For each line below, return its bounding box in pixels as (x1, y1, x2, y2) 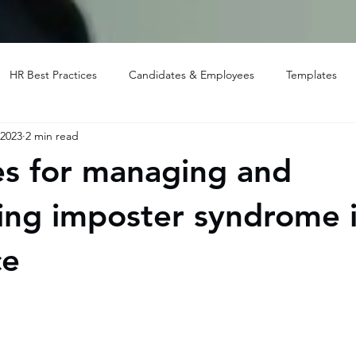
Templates (286, 67, 337, 82)
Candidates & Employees (129, 67, 254, 82)
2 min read (25, 128, 79, 143)
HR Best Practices (10, 67, 97, 82)
